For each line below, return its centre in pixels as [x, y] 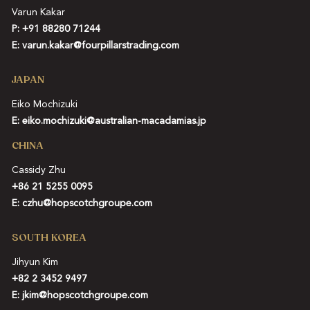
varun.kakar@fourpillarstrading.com [100, 45]
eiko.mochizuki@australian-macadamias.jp [114, 121]
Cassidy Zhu [38, 170]
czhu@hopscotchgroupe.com [87, 203]
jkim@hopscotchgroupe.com [85, 295]
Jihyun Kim [35, 262]
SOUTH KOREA [49, 237]
